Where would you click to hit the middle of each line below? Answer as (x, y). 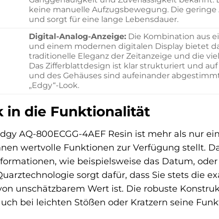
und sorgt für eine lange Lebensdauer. (103, 19)
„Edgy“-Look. (54, 85)
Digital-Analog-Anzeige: (77, 36)
